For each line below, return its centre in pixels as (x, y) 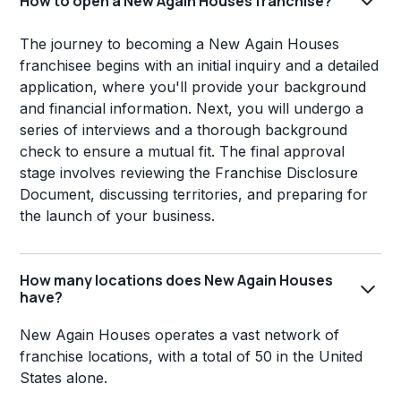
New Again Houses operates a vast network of (180, 335)
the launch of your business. (118, 216)
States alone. (64, 378)
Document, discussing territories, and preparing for (194, 195)
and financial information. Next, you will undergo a (192, 109)
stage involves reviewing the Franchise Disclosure (189, 173)
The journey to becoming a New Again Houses (180, 44)
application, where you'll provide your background (193, 87)
